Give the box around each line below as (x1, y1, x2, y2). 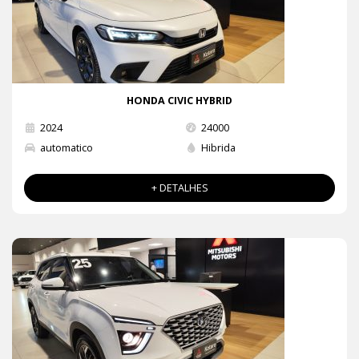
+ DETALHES (151, 180, 208, 195)
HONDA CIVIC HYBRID (127, 93, 232, 107)
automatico (40, 140, 93, 155)
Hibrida (200, 140, 236, 155)
